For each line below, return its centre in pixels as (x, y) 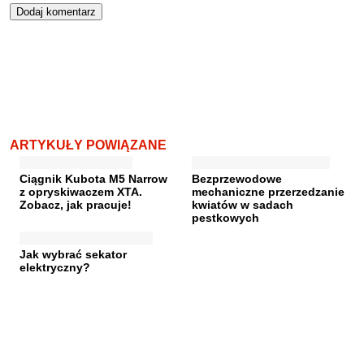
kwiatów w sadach (243, 204)
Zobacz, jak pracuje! (76, 204)
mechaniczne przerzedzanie (268, 191)
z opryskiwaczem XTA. (81, 191)
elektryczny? (55, 267)
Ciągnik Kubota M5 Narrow (93, 178)
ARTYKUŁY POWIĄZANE (88, 145)
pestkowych (225, 217)
